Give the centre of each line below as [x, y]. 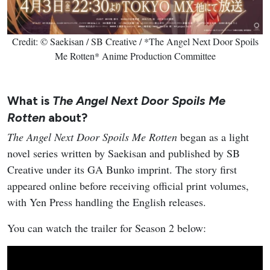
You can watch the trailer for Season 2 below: [107, 228]
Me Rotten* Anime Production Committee [135, 56]
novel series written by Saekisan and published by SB [124, 153]
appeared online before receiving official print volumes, [128, 186]
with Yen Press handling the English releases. [107, 202]
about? [66, 118]
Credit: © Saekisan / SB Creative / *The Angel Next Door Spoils [135, 42]
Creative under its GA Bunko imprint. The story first [122, 170]
